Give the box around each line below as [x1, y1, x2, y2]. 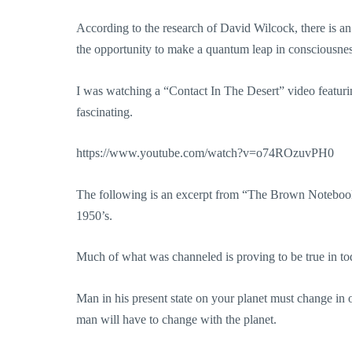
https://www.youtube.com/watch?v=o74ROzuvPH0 [76, 146, 334, 160]
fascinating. [76, 104, 133, 119]
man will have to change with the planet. [76, 313, 277, 327]
